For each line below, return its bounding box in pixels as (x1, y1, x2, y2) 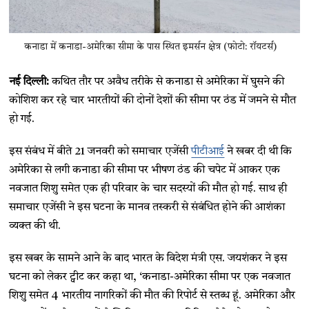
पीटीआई (191, 146, 225, 157)
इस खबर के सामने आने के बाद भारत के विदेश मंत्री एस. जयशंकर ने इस (9, 252, 288, 264)
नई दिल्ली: (9, 76, 50, 88)
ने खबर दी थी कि (224, 146, 292, 157)
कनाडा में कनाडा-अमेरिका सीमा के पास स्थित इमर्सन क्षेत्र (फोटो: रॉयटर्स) (23, 41, 277, 52)
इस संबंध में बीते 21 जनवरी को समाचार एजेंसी (9, 146, 192, 157)
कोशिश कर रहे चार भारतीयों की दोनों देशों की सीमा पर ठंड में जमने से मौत (9, 94, 297, 106)
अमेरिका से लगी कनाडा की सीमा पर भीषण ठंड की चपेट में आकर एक (9, 164, 281, 176)
